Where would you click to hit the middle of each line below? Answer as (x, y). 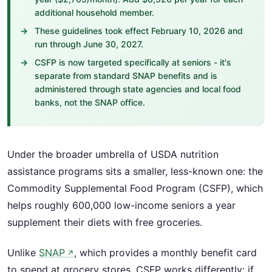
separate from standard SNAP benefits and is (126, 76)
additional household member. (94, 12)
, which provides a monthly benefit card (165, 253)
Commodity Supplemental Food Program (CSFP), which (135, 188)
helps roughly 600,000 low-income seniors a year (121, 205)
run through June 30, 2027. (89, 44)
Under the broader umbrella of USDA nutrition (113, 154)
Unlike (23, 253)
